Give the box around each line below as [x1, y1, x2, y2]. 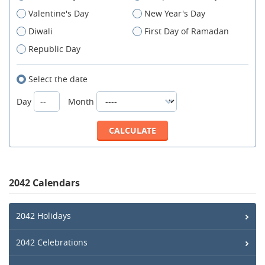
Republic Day [28, 43, 80, 55]
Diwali [28, 25, 53, 37]
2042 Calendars [9, 176, 80, 190]
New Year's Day [144, 8, 205, 20]
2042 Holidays [16, 210, 71, 222]
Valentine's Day [28, 8, 89, 20]
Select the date [28, 73, 88, 85]
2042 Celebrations [16, 237, 88, 248]
